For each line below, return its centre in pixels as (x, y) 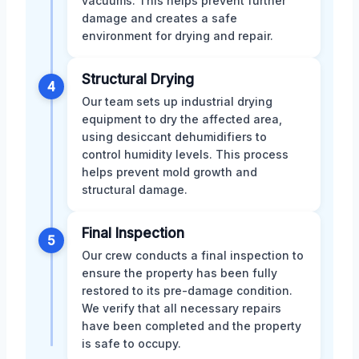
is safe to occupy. (131, 343)
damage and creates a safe (159, 18)
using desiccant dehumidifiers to (174, 136)
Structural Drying (138, 79)
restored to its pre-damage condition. (187, 290)
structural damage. (135, 189)
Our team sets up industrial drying (177, 101)
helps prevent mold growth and (169, 171)
